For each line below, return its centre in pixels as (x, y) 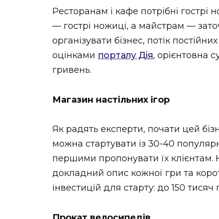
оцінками (75, 55)
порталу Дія (125, 55)
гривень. (72, 70)
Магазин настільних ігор (111, 99)
